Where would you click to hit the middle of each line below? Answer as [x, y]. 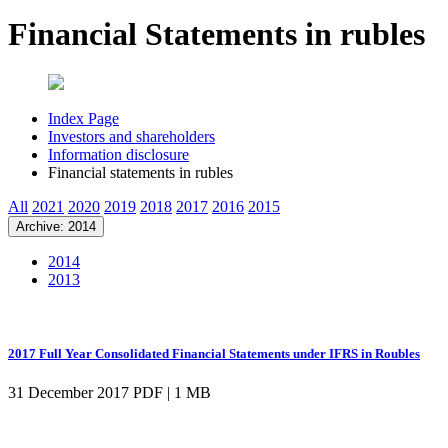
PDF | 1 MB [172, 392]
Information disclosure [118, 155]
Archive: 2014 [56, 227]
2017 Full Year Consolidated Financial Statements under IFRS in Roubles [214, 353]
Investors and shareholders [131, 137]
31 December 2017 [68, 392]
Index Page [83, 119]
